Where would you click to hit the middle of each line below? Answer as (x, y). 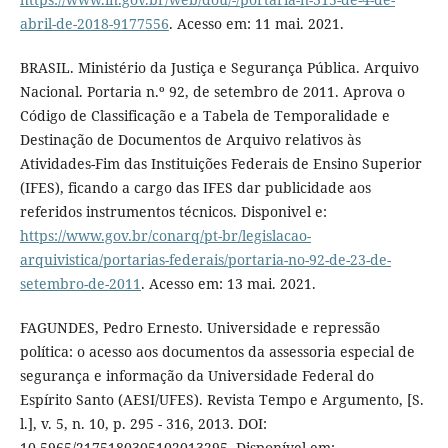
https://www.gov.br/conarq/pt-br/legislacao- (165, 236)
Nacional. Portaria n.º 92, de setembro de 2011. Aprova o (212, 92)
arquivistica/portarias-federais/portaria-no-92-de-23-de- (205, 260)
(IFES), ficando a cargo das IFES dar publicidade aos (195, 188)
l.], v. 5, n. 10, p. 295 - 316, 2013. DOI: (143, 424)
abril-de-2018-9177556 (94, 24)
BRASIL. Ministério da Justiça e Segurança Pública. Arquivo (219, 68)
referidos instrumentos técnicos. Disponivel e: (173, 212)
